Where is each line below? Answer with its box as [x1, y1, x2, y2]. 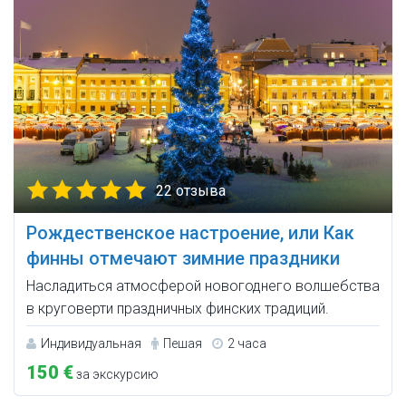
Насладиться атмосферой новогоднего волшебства [26, 277, 380, 295]
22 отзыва [156, 182, 226, 200]
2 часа [227, 336, 266, 352]
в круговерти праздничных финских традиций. [26, 300, 329, 318]
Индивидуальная [41, 336, 141, 352]
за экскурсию [73, 367, 159, 382]
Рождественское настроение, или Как [26, 222, 354, 245]
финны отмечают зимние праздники [26, 247, 340, 270]
